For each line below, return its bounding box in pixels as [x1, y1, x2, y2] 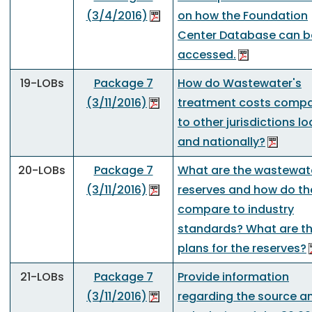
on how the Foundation [178, 8, 308, 24]
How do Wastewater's [178, 75, 302, 91]
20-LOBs [18, 162, 65, 178]
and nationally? [178, 134, 265, 150]
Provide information [178, 269, 289, 285]
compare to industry [178, 201, 294, 217]
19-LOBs [19, 75, 64, 91]
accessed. [178, 47, 236, 63]
